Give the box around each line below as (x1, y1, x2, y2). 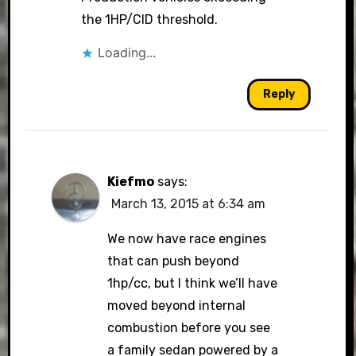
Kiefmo (106, 174, 154, 189)
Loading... (98, 44, 157, 60)
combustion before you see (106, 320, 270, 335)
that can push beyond (106, 253, 239, 269)
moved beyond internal (106, 298, 246, 313)
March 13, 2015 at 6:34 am (110, 196, 265, 211)
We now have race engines (106, 231, 266, 246)
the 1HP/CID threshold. (81, 12, 219, 27)
